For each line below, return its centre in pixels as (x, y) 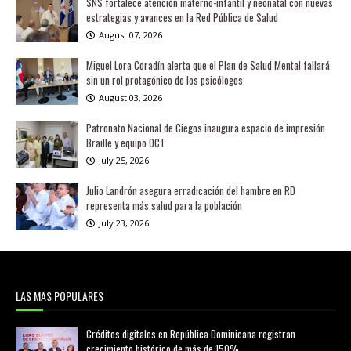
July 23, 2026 (124, 223)
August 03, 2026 (130, 98)
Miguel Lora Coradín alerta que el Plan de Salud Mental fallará (208, 65)
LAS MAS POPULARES (60, 296)
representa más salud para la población (164, 205)
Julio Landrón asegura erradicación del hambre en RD (191, 190)
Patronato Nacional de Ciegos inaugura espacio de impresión (206, 128)
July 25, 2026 (124, 160)
